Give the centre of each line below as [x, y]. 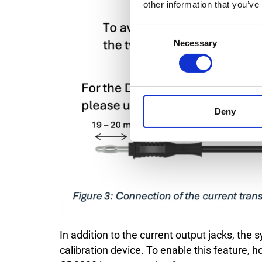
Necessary [195, 43]
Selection [147, 46]
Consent [146, 32]
